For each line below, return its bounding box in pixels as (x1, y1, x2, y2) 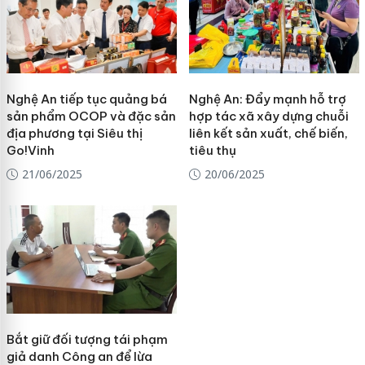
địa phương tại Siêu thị (6, 125, 143, 141)
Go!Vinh (6, 142, 55, 158)
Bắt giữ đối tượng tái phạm (6, 331, 168, 347)
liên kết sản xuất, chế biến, (188, 125, 348, 141)
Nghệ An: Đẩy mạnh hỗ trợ (188, 90, 346, 107)
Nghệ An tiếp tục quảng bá (6, 90, 167, 107)
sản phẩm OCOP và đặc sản (6, 108, 176, 124)
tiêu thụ (188, 142, 236, 158)
